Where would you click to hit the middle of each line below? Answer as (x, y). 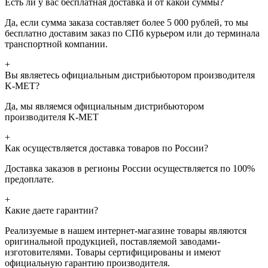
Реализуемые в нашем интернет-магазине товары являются (126, 230)
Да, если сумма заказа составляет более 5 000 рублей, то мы (127, 22)
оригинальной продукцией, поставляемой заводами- (112, 241)
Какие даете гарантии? (51, 210)
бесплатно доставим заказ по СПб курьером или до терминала (132, 33)
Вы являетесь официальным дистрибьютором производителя (130, 75)
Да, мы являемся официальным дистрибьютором (104, 106)
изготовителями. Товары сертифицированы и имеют (113, 252)
